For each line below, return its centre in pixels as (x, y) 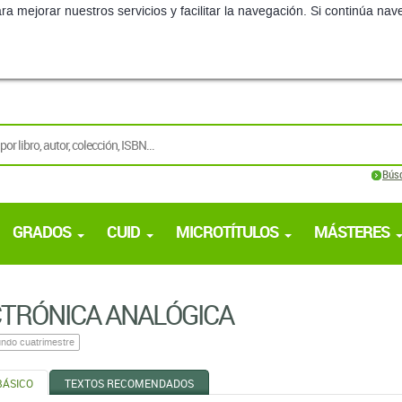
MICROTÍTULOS (227, 232)
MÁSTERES (352, 232)
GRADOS (42, 232)
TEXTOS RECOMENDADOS (129, 383)
